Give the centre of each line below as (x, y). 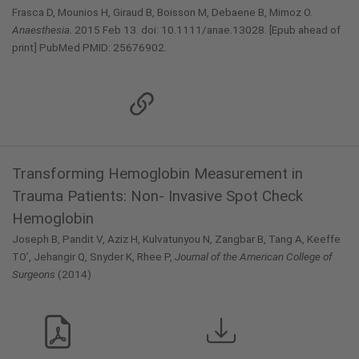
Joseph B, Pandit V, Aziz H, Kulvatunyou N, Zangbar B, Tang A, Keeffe (176, 239)
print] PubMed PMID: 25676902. (89, 47)
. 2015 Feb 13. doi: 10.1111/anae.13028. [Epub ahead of (205, 30)
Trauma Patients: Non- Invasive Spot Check (157, 196)
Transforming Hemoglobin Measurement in (157, 173)
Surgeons (34, 274)
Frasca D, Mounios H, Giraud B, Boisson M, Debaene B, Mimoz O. (162, 12)
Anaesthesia (41, 30)
